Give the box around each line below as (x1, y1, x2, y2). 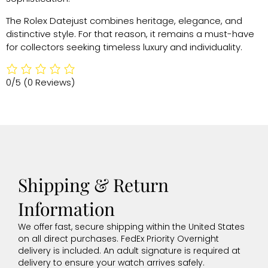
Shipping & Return (18, 173, 169, 197)
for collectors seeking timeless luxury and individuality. (6, 40, 242, 53)
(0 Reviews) (23, 76, 75, 89)
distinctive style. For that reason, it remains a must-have (6, 27, 254, 40)
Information (18, 197, 115, 221)
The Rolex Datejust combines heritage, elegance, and (6, 14, 242, 27)
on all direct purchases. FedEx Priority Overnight (18, 233, 219, 245)
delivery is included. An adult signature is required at (18, 245, 240, 257)
